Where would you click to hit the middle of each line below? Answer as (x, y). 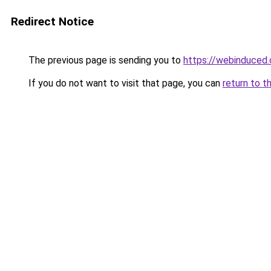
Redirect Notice (52, 21)
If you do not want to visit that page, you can (124, 83)
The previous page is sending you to (105, 60)
